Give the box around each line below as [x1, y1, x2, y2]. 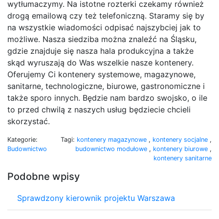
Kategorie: [7, 135, 38, 143]
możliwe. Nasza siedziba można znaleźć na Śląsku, [7, 34, 197, 44]
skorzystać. [7, 116, 50, 126]
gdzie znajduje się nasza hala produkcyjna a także [7, 45, 194, 56]
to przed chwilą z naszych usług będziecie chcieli [7, 104, 191, 114]
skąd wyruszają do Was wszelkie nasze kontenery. [7, 57, 194, 67]
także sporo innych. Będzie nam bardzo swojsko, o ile [7, 92, 207, 103]
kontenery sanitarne [153, 154, 212, 162]
